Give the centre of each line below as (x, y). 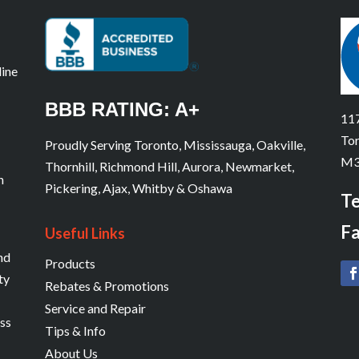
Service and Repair (95, 308)
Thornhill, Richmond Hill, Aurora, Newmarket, (169, 166)
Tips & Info (75, 330)
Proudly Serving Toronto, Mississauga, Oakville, (175, 144)
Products (70, 263)
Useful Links (85, 233)
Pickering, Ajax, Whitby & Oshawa (138, 188)
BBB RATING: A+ (122, 109)
